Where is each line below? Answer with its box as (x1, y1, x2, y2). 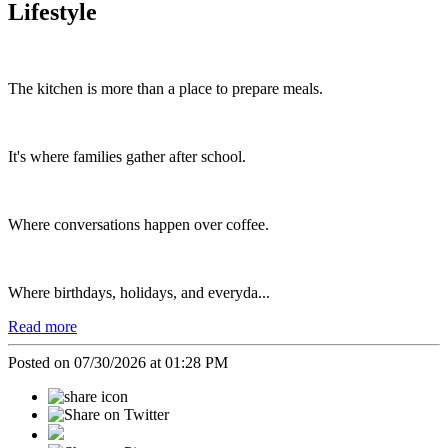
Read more (8, 317, 77, 335)
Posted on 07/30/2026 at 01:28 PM (8, 353, 228, 371)
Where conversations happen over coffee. (8, 215, 269, 233)
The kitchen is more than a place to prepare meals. (8, 79, 323, 97)
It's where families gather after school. (8, 147, 246, 165)
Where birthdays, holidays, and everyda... (8, 283, 270, 301)
